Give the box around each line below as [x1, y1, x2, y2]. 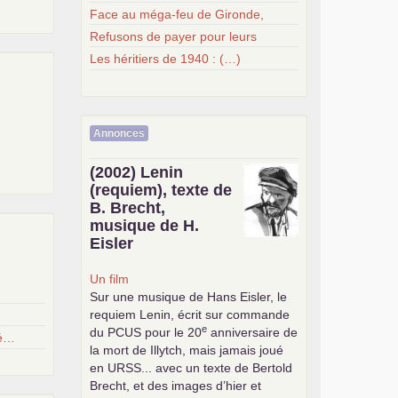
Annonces [93, 127, 145, 139]
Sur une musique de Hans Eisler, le [90, 290, 287, 304]
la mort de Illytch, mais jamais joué [90, 343, 283, 357]
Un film [90, 272, 129, 286]
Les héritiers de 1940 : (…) [90, 51, 241, 66]
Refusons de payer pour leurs [90, 28, 257, 44]
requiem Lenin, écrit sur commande [90, 307, 290, 322]
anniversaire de [207, 325, 298, 339]
